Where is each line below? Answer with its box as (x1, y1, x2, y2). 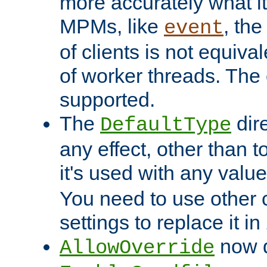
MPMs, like (60, 15, 164, 38)
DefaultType (100, 114, 231, 137)
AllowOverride (60, 237, 215, 260)
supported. (60, 88, 155, 111)
